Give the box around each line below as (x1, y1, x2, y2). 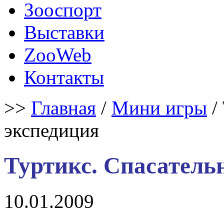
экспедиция (4, 119, 99, 141)
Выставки (24, 21, 104, 43)
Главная (31, 97, 96, 118)
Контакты (24, 66, 104, 88)
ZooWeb (24, 44, 91, 65)
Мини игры (111, 97, 207, 118)
